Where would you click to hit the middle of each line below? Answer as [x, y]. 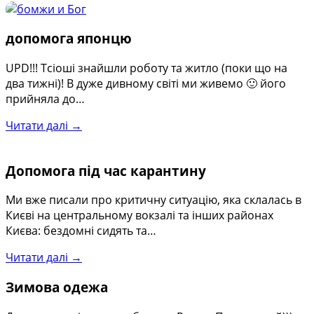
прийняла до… [45, 99]
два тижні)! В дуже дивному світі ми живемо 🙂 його [146, 84]
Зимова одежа [57, 287]
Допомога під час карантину [106, 170]
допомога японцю [69, 39]
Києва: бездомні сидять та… [81, 231]
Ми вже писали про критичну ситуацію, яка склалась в [153, 200]
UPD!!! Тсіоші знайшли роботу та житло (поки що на [146, 68]
